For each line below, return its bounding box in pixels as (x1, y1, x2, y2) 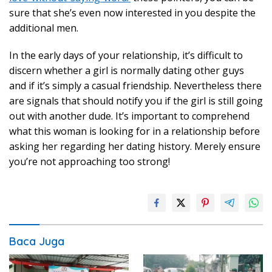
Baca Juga (9, 234, 64, 248)
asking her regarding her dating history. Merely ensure (9, 140, 260, 153)
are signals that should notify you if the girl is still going (9, 94, 263, 107)
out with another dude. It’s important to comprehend (9, 109, 250, 123)
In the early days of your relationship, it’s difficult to (9, 49, 243, 62)
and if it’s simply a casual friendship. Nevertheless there (9, 79, 262, 92)
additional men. (9, 21, 78, 35)
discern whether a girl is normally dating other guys (9, 64, 244, 77)
